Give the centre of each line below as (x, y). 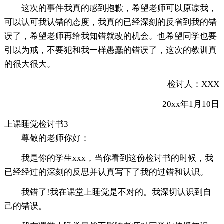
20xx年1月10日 (183, 104)
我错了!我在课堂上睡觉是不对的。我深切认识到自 (116, 192)
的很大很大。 (30, 64)
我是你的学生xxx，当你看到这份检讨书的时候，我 (117, 158)
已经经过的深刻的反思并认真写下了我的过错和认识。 (106, 172)
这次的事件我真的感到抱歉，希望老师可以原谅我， (119, 8)
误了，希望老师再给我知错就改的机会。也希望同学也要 (110, 36)
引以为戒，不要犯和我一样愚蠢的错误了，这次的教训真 (110, 50)
